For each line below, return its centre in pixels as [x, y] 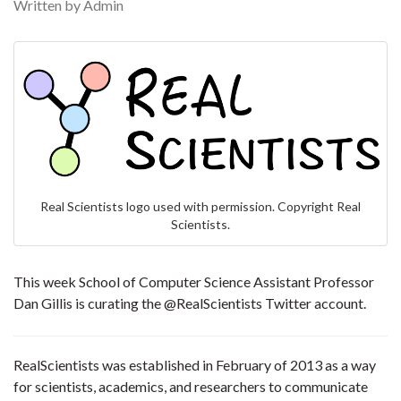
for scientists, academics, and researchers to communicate [191, 386]
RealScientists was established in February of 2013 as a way [195, 364]
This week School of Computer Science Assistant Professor [194, 281]
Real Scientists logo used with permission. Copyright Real [200, 206]
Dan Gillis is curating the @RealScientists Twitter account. [191, 303]
